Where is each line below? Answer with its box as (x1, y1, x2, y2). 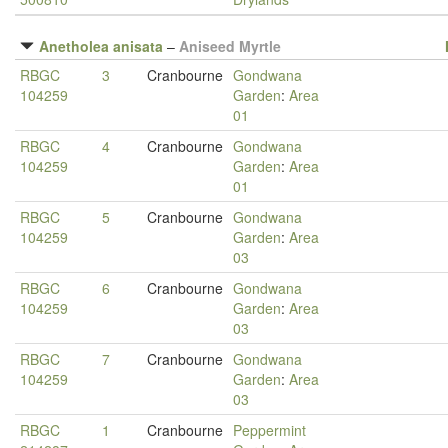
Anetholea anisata (39, 36, 163, 56)
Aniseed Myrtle (179, 36, 281, 56)
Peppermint (233, 420, 306, 440)
